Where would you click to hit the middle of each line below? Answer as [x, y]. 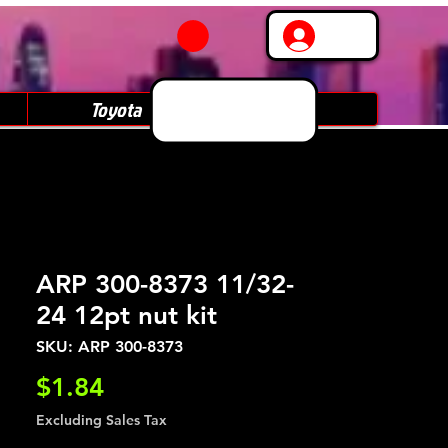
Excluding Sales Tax [101, 420]
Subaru [290, 109]
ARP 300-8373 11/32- [165, 284]
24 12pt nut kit [126, 315]
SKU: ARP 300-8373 [109, 346]
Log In [351, 35]
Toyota [115, 109]
